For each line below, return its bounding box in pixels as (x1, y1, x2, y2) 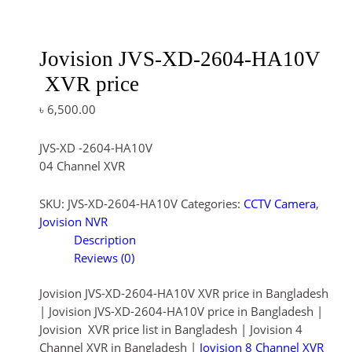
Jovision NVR (39, 214, 108, 230)
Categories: (181, 196, 244, 212)
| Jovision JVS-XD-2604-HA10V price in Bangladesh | (39, 303, 323, 320)
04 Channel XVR (39, 157, 125, 174)
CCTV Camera (244, 196, 316, 212)
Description (73, 232, 136, 248)
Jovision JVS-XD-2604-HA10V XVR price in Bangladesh (39, 285, 328, 302)
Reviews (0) (73, 250, 134, 266)
